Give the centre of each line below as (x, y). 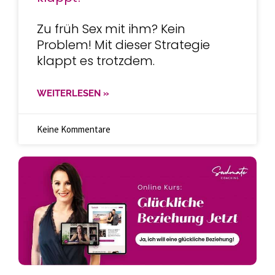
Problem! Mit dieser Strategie (123, 45)
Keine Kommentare (74, 129)
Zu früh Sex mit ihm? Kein (111, 29)
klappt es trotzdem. (96, 61)
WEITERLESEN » (73, 93)
